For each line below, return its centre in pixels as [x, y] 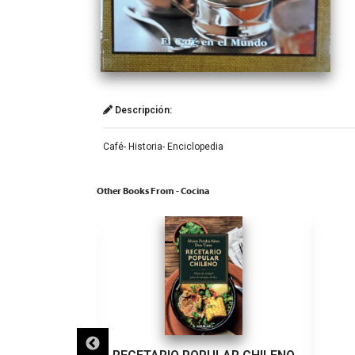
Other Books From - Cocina [153, 191]
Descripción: [142, 110]
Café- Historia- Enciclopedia [163, 146]
